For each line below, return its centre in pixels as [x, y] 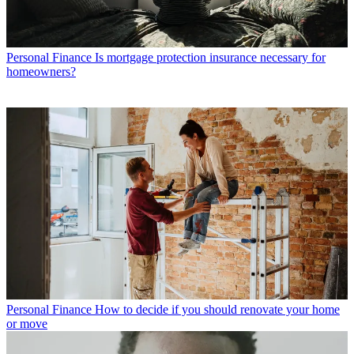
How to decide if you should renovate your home [217, 309]
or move [27, 323]
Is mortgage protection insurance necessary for [210, 57]
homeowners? [41, 71]
